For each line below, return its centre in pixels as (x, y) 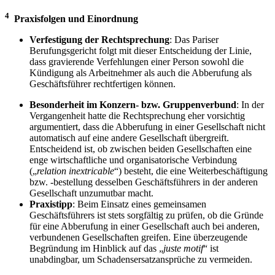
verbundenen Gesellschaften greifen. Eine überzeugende (138, 238)
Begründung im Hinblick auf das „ (96, 249)
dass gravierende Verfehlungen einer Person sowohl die (137, 62)
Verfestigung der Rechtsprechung (99, 40)
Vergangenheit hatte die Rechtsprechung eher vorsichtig (137, 116)
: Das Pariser (194, 40)
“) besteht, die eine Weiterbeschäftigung (191, 171)
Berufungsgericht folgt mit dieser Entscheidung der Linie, (141, 51)
